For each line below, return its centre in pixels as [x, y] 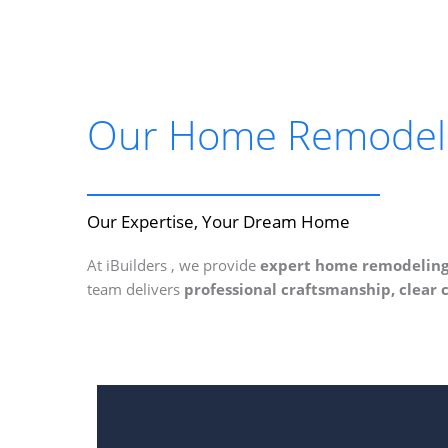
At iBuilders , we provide [173, 265]
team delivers [135, 289]
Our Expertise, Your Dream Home [218, 221]
